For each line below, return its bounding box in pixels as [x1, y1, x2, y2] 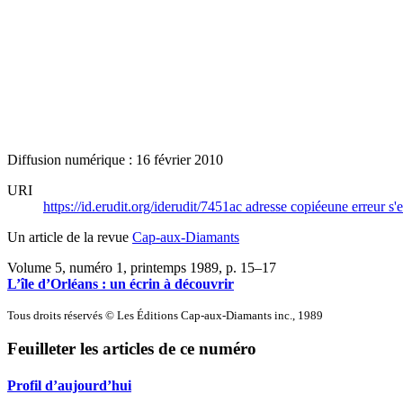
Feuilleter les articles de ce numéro [7, 339, 256, 359]
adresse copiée [246, 198, 327, 214]
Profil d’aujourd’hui [7, 378, 131, 394]
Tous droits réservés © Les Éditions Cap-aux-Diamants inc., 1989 [7, 308, 323, 322]
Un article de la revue [7, 228, 132, 245]
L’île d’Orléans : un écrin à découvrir [7, 275, 234, 291]
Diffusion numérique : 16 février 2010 [7, 151, 223, 167]
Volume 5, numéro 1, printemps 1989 [7, 259, 219, 275]
